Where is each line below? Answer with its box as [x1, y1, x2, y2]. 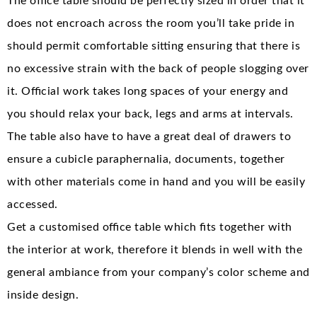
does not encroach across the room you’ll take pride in [7, 17, 294, 29]
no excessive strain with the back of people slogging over [7, 62, 309, 74]
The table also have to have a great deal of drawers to [7, 130, 291, 142]
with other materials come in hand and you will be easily [7, 175, 305, 188]
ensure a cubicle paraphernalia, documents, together [7, 153, 285, 165]
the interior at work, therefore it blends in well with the [7, 243, 302, 255]
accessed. [7, 198, 58, 210]
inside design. [7, 289, 79, 301]
